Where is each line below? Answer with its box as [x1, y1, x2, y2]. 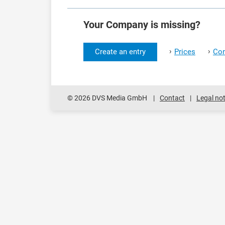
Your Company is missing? [83, 18, 200, 31]
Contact [160, 93, 185, 102]
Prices [174, 47, 195, 56]
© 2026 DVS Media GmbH [67, 93, 147, 102]
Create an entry [95, 47, 146, 56]
